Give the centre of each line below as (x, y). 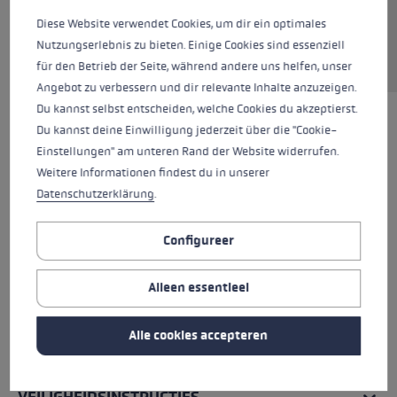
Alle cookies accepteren (198, 336)
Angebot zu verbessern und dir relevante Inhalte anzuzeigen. (197, 88)
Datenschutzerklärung (96, 195)
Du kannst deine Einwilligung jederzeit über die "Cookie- (187, 131)
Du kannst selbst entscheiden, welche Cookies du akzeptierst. (197, 109)
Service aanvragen (198, 45)
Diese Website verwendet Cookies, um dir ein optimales (182, 24)
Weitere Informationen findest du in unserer (153, 173)
